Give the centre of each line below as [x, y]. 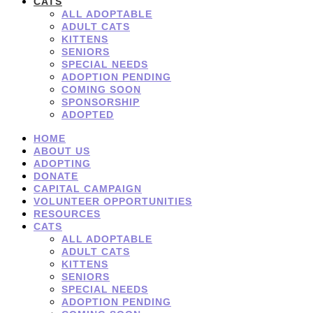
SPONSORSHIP [101, 102]
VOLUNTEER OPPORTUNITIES [113, 201]
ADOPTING [62, 163]
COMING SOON [101, 89]
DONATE [56, 176]
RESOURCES [67, 213]
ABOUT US [62, 151]
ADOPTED [88, 114]
